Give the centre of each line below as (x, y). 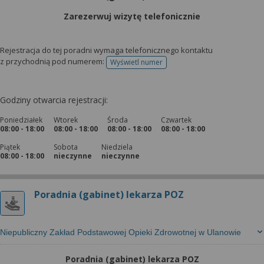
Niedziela (117, 147)
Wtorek (66, 120)
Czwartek (176, 120)
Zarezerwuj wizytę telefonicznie (132, 16)
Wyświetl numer (136, 62)
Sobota (66, 147)
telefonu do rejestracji (172, 66)
